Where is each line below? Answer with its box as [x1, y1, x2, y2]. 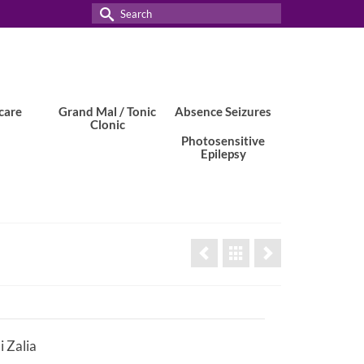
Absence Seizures [175, 104, 272, 119]
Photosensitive [181, 133, 266, 148]
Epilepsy [200, 146, 246, 161]
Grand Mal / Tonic [58, 104, 157, 119]
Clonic [89, 117, 125, 132]
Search [91, 4, 133, 21]
